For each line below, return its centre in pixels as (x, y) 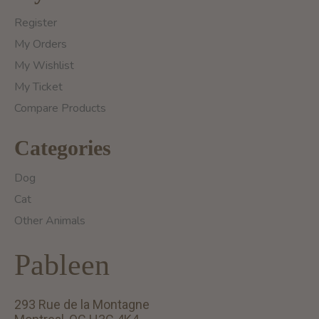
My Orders (41, 45)
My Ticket (38, 87)
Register (36, 23)
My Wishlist (44, 66)
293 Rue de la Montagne (82, 305)
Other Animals (50, 221)
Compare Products (60, 109)
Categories (63, 148)
